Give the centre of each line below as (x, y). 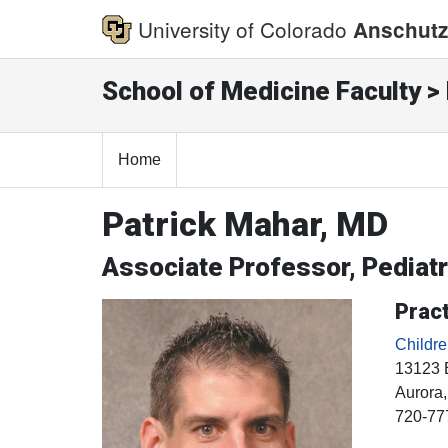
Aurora (418, 393)
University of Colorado (242, 28)
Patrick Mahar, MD (245, 224)
